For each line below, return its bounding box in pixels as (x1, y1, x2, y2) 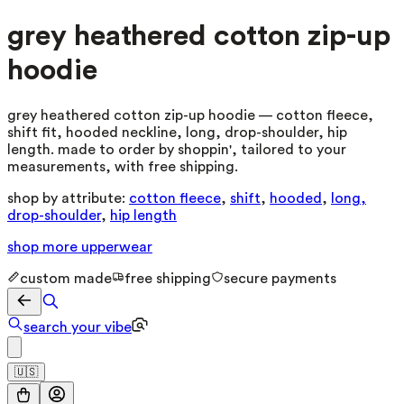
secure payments (224, 271, 336, 286)
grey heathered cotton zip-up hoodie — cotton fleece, (7, 107, 373, 123)
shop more (7, 239, 81, 254)
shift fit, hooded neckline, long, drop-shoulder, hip (7, 124, 347, 140)
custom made (20, 271, 112, 286)
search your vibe (23, 319, 132, 335)
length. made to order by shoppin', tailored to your (7, 142, 346, 157)
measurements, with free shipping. (7, 159, 238, 174)
